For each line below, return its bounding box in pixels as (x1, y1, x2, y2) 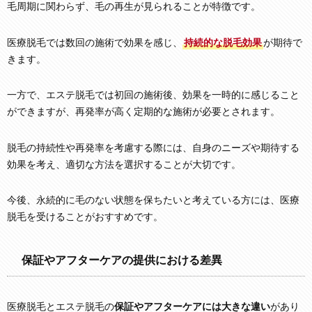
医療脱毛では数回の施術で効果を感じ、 (7, 37, 182, 48)
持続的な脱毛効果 (184, 37, 262, 48)
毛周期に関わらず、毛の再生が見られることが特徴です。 (7, 1, 260, 13)
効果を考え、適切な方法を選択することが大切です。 (7, 159, 241, 170)
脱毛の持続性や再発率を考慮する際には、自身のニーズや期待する (7, 142, 299, 153)
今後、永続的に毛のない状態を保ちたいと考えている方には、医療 (7, 195, 299, 206)
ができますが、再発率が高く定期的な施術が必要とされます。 (7, 107, 280, 118)
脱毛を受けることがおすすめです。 (7, 212, 163, 223)
